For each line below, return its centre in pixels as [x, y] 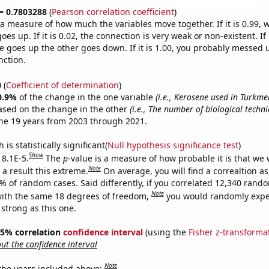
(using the [165, 232]
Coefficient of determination [62, 85]
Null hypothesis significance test [173, 145]
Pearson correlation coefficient [113, 12]
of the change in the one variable [87, 97]
